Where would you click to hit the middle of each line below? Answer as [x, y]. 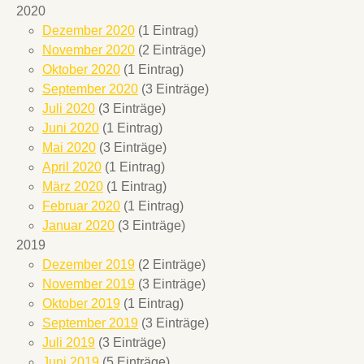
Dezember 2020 [89, 31]
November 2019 [89, 284]
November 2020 [89, 50]
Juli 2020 [69, 109]
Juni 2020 [71, 128]
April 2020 [72, 167]
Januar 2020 [78, 226]
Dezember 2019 [89, 265]
